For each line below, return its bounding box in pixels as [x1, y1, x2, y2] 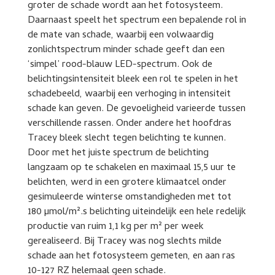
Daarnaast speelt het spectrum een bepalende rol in [27, 12, 246, 29]
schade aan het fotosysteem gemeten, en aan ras [27, 248, 235, 265]
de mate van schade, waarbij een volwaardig [27, 27, 214, 44]
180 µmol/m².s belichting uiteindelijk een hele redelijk [27, 204, 246, 220]
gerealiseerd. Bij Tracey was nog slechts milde [27, 233, 222, 250]
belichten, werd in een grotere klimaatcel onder [27, 174, 227, 191]
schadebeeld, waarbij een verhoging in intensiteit [27, 86, 231, 103]
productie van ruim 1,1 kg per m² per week [27, 219, 204, 235]
